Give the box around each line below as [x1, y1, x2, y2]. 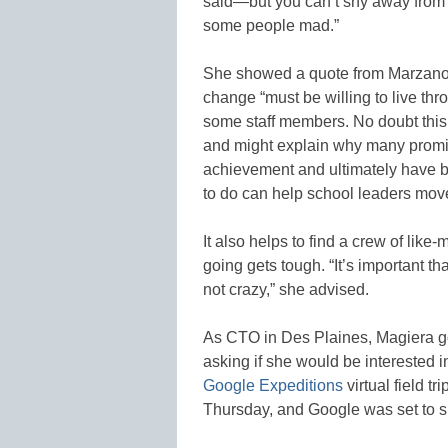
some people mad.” [203, 17, 339, 35]
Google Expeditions [203, 377, 343, 395]
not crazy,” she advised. [203, 281, 369, 299]
